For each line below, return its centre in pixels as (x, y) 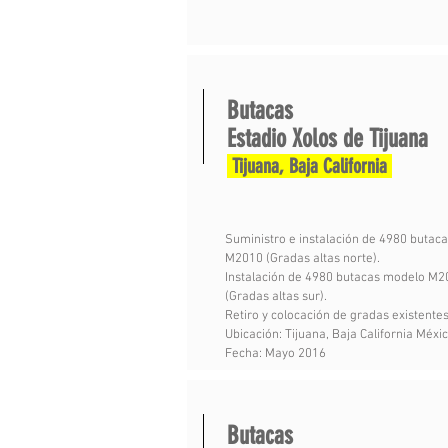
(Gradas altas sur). (276, 297)
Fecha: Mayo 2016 (275, 354)
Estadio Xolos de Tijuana (327, 138)
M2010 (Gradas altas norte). (302, 259)
